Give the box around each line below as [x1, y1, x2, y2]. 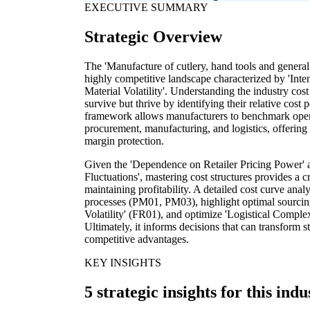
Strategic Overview [84, 28, 222, 46]
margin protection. [84, 134, 164, 147]
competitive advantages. [84, 232, 189, 245]
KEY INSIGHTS [84, 256, 161, 268]
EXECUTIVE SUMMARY [84, 1, 208, 14]
